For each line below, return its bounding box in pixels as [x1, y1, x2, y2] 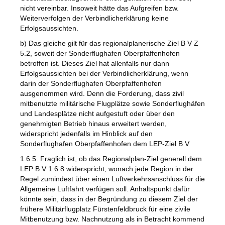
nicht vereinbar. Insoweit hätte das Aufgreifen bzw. [20, 4, 179, 13]
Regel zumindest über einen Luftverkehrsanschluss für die [20, 175, 205, 183]
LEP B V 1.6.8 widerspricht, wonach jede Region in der [20, 165, 193, 173]
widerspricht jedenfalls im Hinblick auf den [20, 130, 153, 138]
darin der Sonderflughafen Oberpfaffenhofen [20, 79, 162, 88]
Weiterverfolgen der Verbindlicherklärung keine [20, 14, 169, 23]
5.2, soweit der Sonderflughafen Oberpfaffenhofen [20, 49, 180, 58]
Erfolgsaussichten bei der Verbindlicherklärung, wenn [20, 69, 188, 78]
